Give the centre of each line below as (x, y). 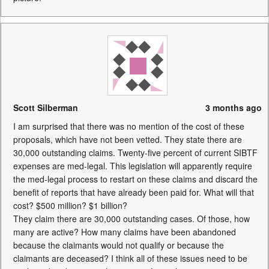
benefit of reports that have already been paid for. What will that (134, 192)
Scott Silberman (46, 107)
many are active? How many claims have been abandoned (125, 232)
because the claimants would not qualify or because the (119, 245)
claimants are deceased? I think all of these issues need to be (130, 258)
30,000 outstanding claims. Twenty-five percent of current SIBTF (135, 153)
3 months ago (234, 107)
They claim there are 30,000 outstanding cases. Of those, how (131, 219)
